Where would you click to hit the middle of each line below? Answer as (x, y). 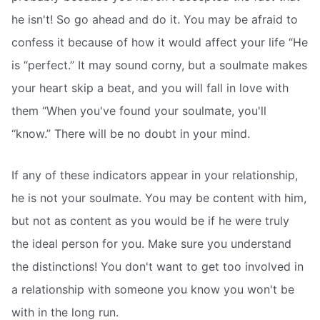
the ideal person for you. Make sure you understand (151, 244)
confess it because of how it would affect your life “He (160, 42)
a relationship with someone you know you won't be (153, 289)
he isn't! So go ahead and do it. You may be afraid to (155, 20)
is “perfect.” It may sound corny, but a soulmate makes (159, 65)
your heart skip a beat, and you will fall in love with (150, 88)
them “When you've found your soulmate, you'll (139, 111)
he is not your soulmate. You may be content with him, (159, 198)
